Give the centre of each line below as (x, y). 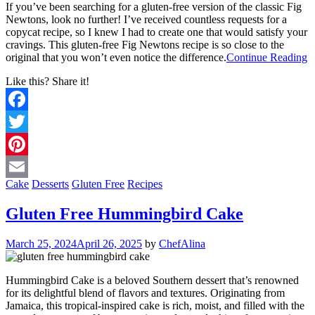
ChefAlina (182, 243)
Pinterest (25, 166)
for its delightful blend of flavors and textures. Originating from (145, 292)
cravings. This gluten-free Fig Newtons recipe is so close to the (145, 44)
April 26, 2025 (109, 243)
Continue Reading (267, 57)
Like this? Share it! (47, 81)
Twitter (21, 143)
